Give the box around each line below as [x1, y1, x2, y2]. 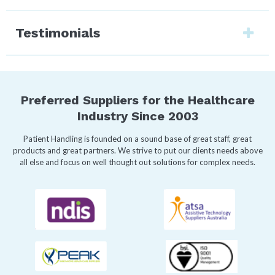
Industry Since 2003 [77, 108, 198, 123]
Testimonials [15, 25, 100, 41]
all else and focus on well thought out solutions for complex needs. [20, 157, 255, 167]
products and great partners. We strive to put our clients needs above [12, 145, 263, 155]
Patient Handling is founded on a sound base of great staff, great [23, 133, 252, 144]
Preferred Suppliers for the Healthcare [20, 92, 255, 107]
